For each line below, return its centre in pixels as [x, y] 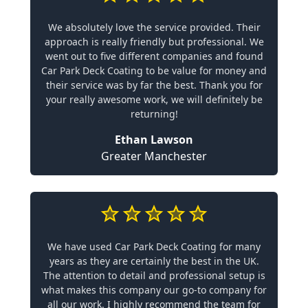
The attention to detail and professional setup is [154, 275]
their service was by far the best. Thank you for [154, 85]
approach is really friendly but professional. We [154, 42]
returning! [154, 114]
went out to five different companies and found [154, 56]
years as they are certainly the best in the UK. [154, 261]
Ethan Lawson [154, 140]
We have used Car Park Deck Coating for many [154, 246]
